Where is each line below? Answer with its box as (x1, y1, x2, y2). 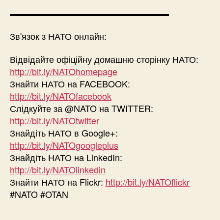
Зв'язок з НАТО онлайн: (10, 29, 107, 42)
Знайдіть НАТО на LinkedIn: (10, 151, 122, 164)
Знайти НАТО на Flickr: (10, 175, 106, 189)
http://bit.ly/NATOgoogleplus (10, 138, 118, 152)
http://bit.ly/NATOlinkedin (10, 163, 106, 176)
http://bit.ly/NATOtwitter (10, 114, 99, 127)
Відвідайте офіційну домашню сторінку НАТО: (10, 53, 198, 66)
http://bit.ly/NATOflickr (106, 175, 190, 189)
